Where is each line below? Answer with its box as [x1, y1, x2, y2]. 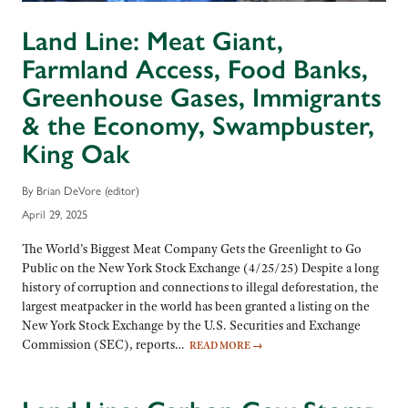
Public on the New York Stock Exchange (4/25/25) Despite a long [22, 259, 379, 276]
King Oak [22, 137, 129, 170]
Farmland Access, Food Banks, [22, 52, 368, 86]
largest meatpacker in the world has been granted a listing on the [22, 297, 370, 314]
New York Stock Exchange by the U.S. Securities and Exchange [22, 316, 361, 333]
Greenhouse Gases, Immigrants [22, 80, 382, 114]
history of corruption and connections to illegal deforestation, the [22, 278, 379, 295]
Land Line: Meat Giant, [22, 24, 283, 57]
